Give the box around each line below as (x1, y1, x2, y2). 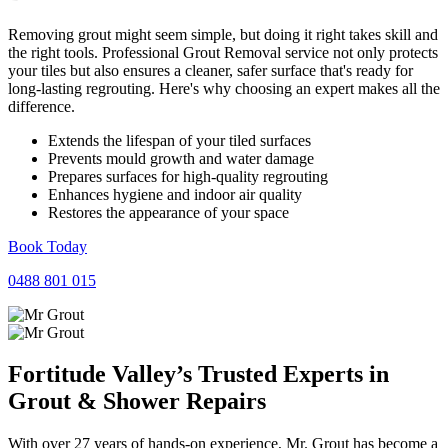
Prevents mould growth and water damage (48, 149, 314, 167)
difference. (8, 97, 75, 115)
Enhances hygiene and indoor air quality (48, 185, 302, 203)
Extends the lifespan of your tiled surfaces (48, 131, 311, 149)
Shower (103, 388, 180, 415)
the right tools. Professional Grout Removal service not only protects (8, 43, 438, 61)
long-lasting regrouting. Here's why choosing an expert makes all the (8, 79, 440, 97)
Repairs (180, 388, 266, 415)
